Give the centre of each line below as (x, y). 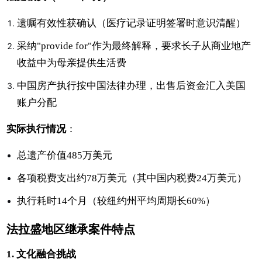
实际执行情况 (37, 129)
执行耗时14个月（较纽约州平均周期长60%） (116, 201)
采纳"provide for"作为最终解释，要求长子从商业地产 (134, 46)
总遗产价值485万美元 (65, 155)
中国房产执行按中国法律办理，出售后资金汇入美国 (132, 85)
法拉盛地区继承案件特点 (71, 229)
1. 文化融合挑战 (42, 254)
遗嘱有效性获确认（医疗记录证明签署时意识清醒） (132, 23)
